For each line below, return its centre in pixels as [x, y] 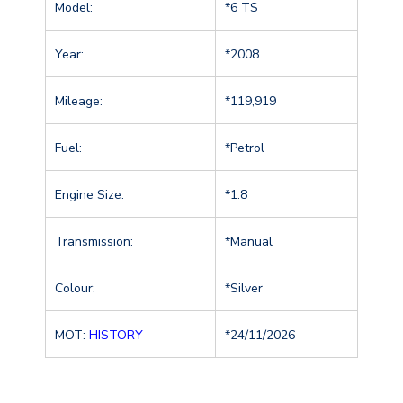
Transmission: [94, 241]
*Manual [249, 241]
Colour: [75, 288]
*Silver [244, 288]
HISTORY [116, 335]
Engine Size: [90, 194]
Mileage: [79, 101]
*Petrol [245, 148]
